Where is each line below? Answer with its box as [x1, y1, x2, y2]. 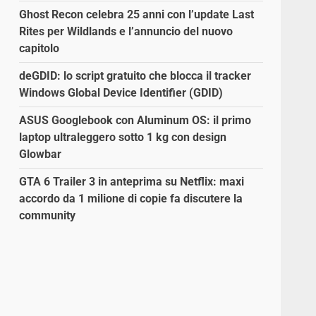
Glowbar [19, 147, 62, 161]
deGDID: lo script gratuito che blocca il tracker [19, 68, 252, 83]
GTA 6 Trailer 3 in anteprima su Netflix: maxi [19, 174, 245, 188]
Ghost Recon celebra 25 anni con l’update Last [19, 7, 255, 21]
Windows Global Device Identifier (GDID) [19, 85, 224, 99]
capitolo [19, 41, 60, 55]
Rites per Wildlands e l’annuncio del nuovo [19, 24, 233, 38]
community [19, 208, 76, 222]
